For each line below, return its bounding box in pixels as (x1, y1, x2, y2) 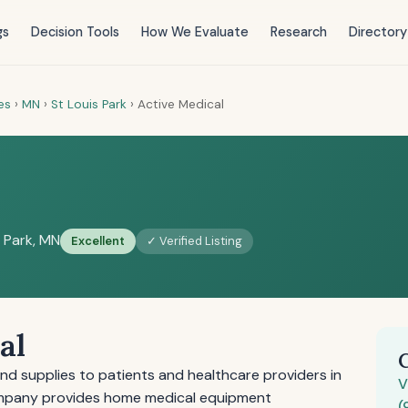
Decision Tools (30, 24, 119, 40)
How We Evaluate (140, 24, 249, 40)
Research (270, 24, 327, 40)
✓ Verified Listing (147, 233, 242, 249)
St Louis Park (51, 97, 127, 112)
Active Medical (138, 97, 224, 112)
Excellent (71, 233, 125, 249)
